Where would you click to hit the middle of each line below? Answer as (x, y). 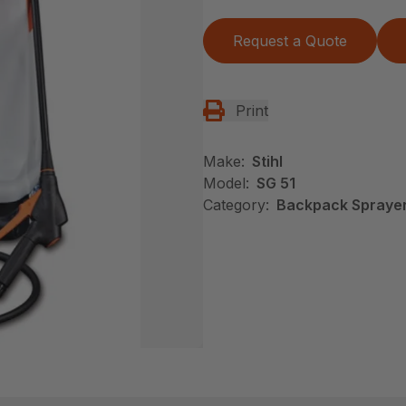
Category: (236, 204)
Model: (226, 183)
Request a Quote (290, 40)
